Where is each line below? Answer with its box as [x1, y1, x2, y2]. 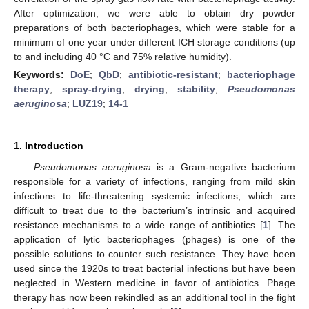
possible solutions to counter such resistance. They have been [14, 248, 295, 259]
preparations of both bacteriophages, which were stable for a [14, 21, 295, 33]
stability [177, 83, 215, 94]
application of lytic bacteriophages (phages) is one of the [14, 233, 295, 245]
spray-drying [62, 83, 122, 94]
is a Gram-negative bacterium [150, 161, 295, 172]
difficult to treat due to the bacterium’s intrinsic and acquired [14, 204, 295, 216]
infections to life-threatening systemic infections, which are [14, 190, 295, 201]
